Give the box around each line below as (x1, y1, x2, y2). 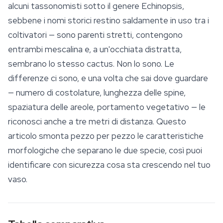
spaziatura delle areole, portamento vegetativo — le (8, 102, 206, 112)
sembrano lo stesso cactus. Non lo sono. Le (8, 58, 174, 69)
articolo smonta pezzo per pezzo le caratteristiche (8, 130, 204, 141)
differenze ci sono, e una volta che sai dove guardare (8, 73, 208, 84)
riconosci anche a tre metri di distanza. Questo (8, 116, 186, 127)
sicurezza (69, 159, 105, 170)
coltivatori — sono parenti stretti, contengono (8, 29, 183, 40)
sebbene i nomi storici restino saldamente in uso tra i (8, 15, 209, 26)
